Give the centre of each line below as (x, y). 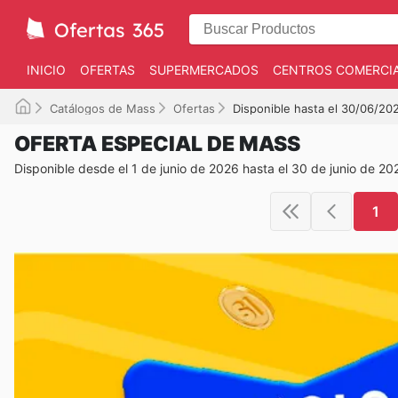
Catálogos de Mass (103, 108)
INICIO (46, 70)
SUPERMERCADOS (204, 70)
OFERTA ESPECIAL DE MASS (157, 144)
